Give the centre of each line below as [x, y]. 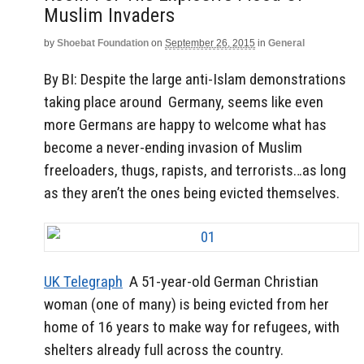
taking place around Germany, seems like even [184, 102]
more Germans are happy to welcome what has [185, 124]
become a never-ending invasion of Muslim [173, 147]
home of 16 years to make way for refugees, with [192, 327]
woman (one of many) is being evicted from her [186, 305]
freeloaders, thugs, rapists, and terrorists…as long [195, 170]
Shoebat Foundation [103, 43]
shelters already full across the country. [164, 350]
